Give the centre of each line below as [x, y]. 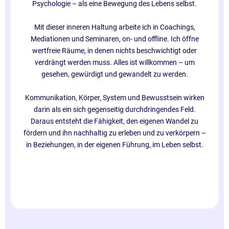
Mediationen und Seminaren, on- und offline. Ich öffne [114, 39]
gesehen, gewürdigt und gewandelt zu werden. [114, 74]
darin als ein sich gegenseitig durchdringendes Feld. [114, 109]
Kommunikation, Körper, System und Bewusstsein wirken [114, 97]
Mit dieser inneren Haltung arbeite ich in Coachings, [114, 27]
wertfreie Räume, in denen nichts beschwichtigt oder [114, 50]
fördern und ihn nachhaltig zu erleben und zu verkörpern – [114, 133]
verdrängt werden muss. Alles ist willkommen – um [114, 62]
